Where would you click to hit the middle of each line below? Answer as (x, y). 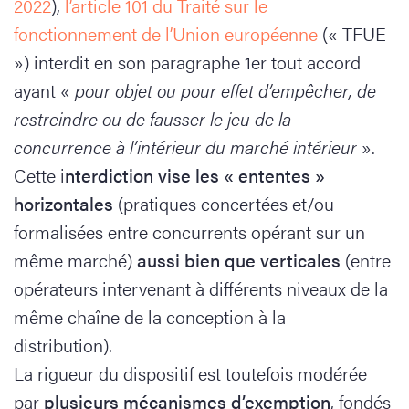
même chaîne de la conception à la (150, 316)
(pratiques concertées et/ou (224, 203)
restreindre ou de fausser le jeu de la (152, 118)
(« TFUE (352, 33)
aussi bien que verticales (239, 260)
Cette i (39, 175)
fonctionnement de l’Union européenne (166, 33)
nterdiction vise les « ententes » (195, 175)
